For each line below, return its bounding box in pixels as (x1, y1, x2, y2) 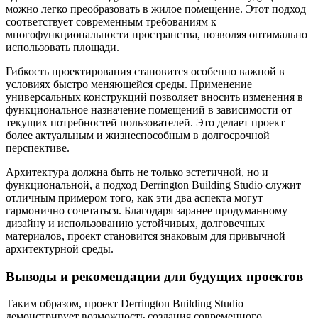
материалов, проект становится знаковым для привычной (6, 230, 285, 242)
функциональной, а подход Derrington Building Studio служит (6, 179, 301, 191)
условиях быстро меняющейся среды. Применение (6, 78, 252, 90)
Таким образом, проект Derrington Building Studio (6, 297, 243, 310)
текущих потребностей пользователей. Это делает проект (6, 116, 285, 128)
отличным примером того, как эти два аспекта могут (6, 192, 263, 204)
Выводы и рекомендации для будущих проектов (6, 268, 303, 284)
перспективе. (6, 142, 70, 154)
